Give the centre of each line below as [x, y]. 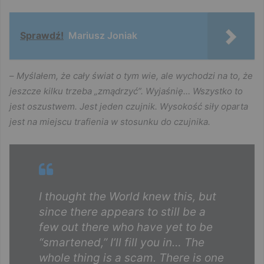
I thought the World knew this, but [128, 196]
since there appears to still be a [122, 212]
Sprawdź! [42, 35]
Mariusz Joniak [103, 35]
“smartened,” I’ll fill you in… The [122, 242]
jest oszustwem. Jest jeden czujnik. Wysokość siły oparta [129, 106]
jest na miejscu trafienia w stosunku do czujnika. [110, 121]
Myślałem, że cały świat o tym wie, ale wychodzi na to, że [135, 75]
